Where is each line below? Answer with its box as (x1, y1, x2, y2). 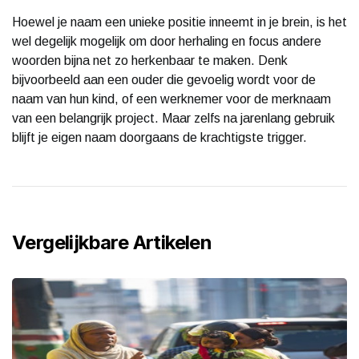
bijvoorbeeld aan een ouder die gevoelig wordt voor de (12, 72, 316, 87)
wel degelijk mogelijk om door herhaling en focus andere (12, 34, 321, 48)
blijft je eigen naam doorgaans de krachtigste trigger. (12, 130, 307, 144)
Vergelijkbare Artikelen (12, 230, 212, 254)
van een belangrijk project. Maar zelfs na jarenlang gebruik (12, 111, 335, 125)
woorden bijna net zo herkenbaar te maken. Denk (12, 53, 288, 67)
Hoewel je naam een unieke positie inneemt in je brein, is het (12, 14, 347, 29)
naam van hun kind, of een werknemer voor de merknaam (12, 91, 331, 106)
